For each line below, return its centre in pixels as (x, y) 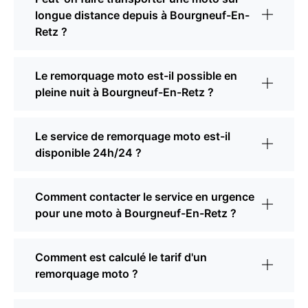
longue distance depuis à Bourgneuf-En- (142, 15)
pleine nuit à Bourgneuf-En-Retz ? (124, 92)
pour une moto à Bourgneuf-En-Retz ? (136, 213)
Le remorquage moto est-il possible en (136, 76)
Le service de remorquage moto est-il (133, 136)
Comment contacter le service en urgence (145, 197)
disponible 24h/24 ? (88, 153)
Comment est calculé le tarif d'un (121, 257)
